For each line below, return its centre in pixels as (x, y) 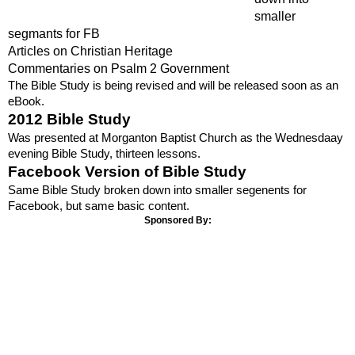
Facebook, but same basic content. (99, 206)
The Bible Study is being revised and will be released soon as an (173, 86)
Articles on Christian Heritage (90, 52)
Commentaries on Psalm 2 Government (118, 69)
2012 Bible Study (69, 120)
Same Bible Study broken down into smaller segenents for (157, 191)
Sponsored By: (177, 221)
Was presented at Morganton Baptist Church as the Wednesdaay (176, 138)
